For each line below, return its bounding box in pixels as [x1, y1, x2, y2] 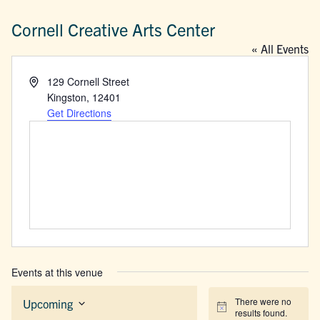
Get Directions [47, 105, 112, 120]
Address [29, 73, 66, 88]
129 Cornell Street [47, 74, 130, 89]
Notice [216, 305, 241, 318]
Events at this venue [11, 264, 104, 279]
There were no [234, 294, 291, 307]
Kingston [47, 89, 87, 104]
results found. [234, 306, 287, 319]
